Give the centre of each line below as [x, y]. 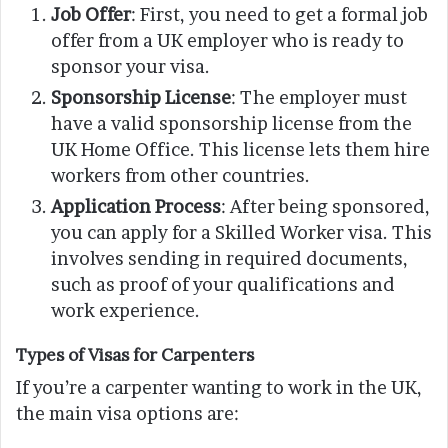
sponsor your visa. [130, 66]
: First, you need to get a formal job [279, 14]
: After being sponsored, [325, 206]
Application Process [136, 206]
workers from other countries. [180, 175]
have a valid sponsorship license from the [231, 123]
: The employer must [319, 97]
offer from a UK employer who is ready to [227, 40]
